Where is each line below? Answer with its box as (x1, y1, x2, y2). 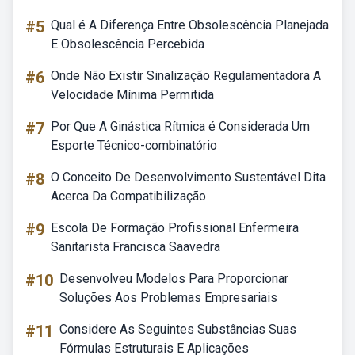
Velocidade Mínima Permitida (51, 87, 214, 102)
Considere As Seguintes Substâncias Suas (59, 322, 296, 337)
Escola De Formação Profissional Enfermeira (51, 220, 299, 235)
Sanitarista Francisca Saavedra (51, 239, 220, 254)
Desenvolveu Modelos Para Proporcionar (59, 271, 288, 286)
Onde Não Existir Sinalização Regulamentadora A (51, 68, 321, 83)
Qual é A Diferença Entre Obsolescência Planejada (51, 17, 329, 32)
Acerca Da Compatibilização (51, 189, 206, 204)
